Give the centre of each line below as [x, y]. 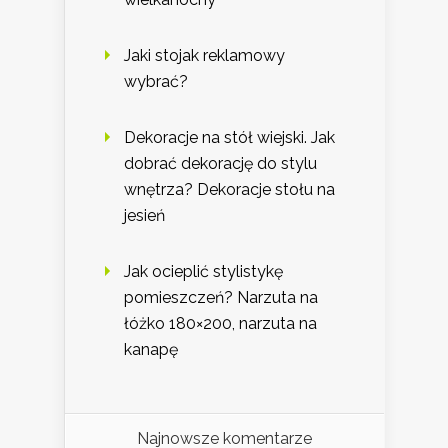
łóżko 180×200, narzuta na [220, 323]
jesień [144, 215]
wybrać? [156, 81]
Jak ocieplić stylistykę [203, 271]
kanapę [151, 349]
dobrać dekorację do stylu [220, 163]
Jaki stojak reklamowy [204, 55]
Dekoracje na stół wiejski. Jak [229, 137]
